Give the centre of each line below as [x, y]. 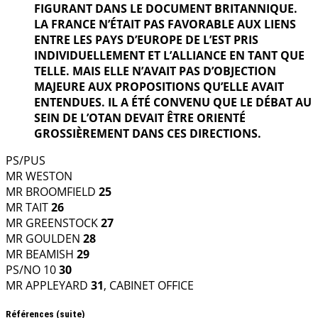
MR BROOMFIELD [52, 191]
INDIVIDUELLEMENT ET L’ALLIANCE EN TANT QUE [169, 55]
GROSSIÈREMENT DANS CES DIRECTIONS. [148, 133]
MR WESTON [39, 176]
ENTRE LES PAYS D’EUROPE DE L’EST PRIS [146, 39]
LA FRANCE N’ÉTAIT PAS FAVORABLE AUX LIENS [165, 24]
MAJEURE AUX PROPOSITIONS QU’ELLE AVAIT [159, 86]
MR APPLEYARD [48, 285]
